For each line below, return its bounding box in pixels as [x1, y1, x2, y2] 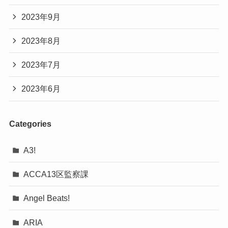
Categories [9, 119, 51, 128]
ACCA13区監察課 [23, 169, 89, 179]
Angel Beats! [23, 193, 70, 203]
